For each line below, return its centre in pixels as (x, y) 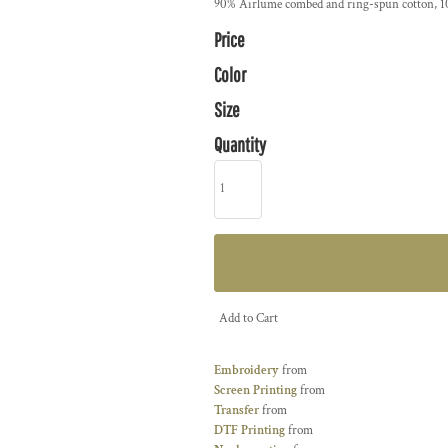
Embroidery (246, 370)
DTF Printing (249, 430)
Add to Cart (248, 318)
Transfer (236, 410)
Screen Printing (255, 390)
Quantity (240, 144)
